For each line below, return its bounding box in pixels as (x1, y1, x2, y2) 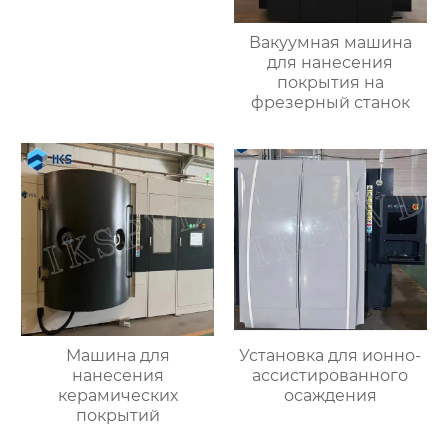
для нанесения (267, 53, 394, 73)
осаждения (283, 386, 377, 406)
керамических (57, 386, 178, 406)
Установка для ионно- (239, 346, 422, 366)
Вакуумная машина (248, 33, 412, 53)
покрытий (75, 406, 160, 426)
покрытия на (276, 73, 384, 93)
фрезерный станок (250, 93, 410, 113)
